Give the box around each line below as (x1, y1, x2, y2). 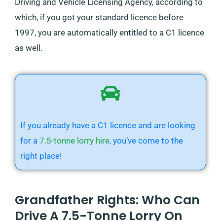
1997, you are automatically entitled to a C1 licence (15, 28, 204, 38)
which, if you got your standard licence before (15, 12, 184, 23)
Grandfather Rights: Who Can (15, 191, 200, 209)
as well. (15, 43, 42, 53)
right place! (20, 151, 62, 161)
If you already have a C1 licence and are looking (20, 120, 195, 131)
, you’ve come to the (110, 136, 183, 146)
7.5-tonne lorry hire (39, 136, 110, 146)
